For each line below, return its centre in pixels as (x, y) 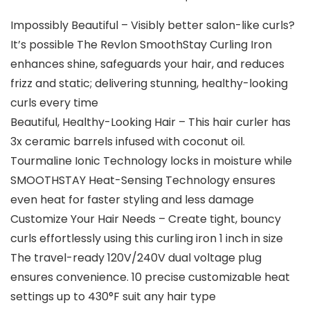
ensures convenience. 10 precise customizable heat (150, 277)
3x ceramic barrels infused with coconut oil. (128, 142)
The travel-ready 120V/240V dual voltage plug (136, 258)
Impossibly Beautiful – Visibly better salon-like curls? (153, 26)
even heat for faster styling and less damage (132, 200)
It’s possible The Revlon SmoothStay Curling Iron (141, 45)
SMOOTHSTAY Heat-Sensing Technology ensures (143, 181)
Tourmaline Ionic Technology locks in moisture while (151, 161)
